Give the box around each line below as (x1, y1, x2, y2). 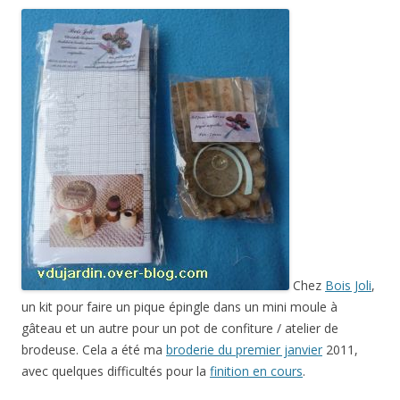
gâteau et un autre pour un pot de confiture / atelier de (21, 320, 338, 337)
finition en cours (210, 362, 303, 379)
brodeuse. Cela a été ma (21, 341, 166, 358)
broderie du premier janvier (166, 341, 322, 358)
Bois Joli (325, 277, 371, 294)
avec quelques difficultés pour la (21, 362, 210, 379)
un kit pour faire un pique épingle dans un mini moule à (21, 298, 337, 315)
